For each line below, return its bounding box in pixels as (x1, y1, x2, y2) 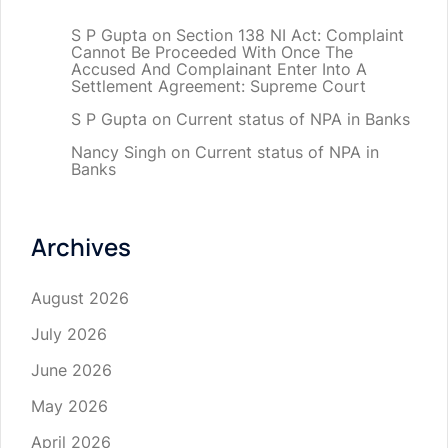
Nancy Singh (71, 142, 166, 163)
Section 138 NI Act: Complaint (176, 25, 404, 46)
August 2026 (31, 288, 129, 309)
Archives (31, 230, 131, 264)
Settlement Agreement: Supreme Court (71, 76, 366, 97)
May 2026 (31, 396, 108, 417)
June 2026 (31, 360, 112, 381)
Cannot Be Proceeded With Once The (71, 42, 353, 63)
